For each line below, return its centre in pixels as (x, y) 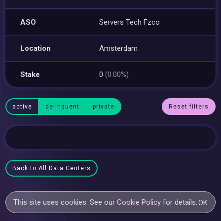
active (22, 107)
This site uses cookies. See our (65, 202)
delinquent (63, 107)
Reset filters (188, 107)
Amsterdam (119, 48)
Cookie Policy (139, 202)
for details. (179, 202)
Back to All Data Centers (52, 168)
